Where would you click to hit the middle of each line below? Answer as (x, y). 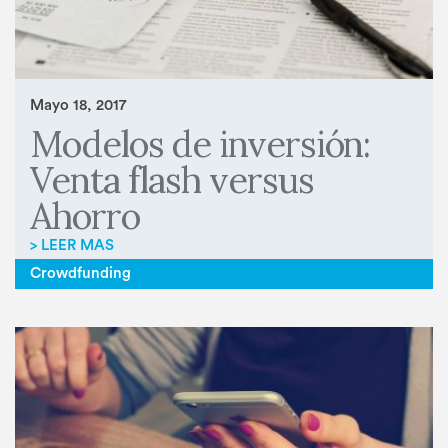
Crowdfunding (80, 274)
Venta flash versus (172, 179)
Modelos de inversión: (200, 143)
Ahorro (85, 215)
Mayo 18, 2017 (78, 106)
